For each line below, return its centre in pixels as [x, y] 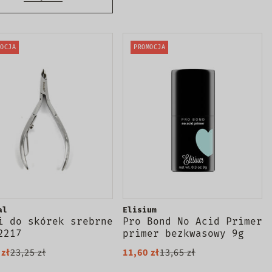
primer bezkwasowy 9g [183, 233]
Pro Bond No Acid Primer [192, 221]
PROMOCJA [149, 47]
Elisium [140, 209]
